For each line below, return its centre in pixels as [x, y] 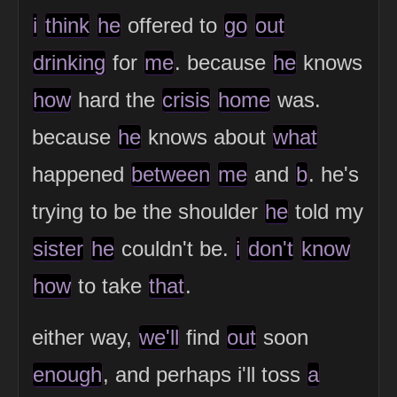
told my [326, 212]
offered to [172, 26]
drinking [69, 63]
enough [67, 375]
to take [110, 286]
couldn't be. [175, 249]
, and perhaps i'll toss [205, 375]
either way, [85, 338]
